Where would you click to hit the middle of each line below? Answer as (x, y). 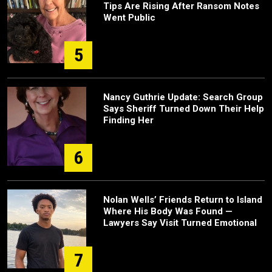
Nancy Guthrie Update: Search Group (183, 97)
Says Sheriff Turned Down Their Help (184, 109)
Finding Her (128, 120)
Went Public (129, 18)
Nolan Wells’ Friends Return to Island (183, 200)
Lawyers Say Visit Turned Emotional (180, 223)
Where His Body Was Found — (168, 211)
